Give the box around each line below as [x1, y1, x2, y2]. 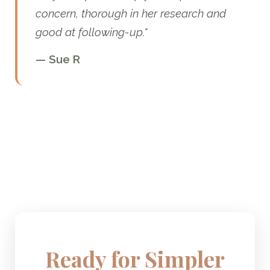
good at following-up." [36, 25, 147, 39]
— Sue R [36, 52, 80, 66]
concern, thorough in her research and [36, 7, 226, 20]
